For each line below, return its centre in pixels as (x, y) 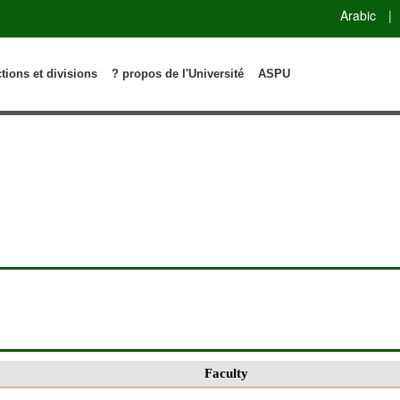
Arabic (358, 15)
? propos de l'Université (178, 73)
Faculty (226, 372)
